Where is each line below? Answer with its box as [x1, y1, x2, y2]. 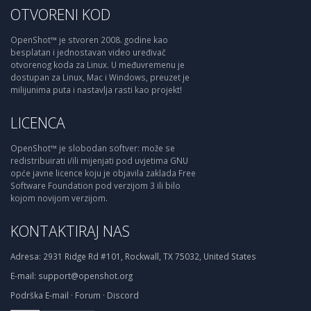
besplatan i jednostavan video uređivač [10, 46, 166, 58]
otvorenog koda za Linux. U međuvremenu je [10, 58, 185, 70]
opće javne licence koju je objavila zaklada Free [10, 167, 196, 178]
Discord [107, 289, 139, 301]
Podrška [10, 289, 43, 301]
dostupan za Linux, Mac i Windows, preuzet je [10, 71, 190, 83]
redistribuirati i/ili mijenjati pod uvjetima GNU [10, 154, 188, 166]
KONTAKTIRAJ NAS [10, 220, 130, 241]
